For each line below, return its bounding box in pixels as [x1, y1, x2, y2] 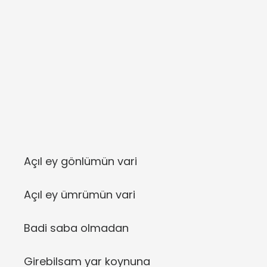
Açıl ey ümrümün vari [24, 187, 135, 203]
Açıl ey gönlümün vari [24, 154, 137, 169]
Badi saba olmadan [24, 221, 129, 236]
